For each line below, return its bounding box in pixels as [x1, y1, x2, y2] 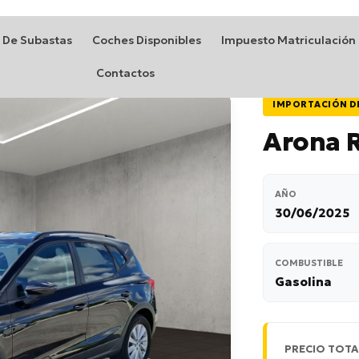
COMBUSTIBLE [275, 257, 343, 268]
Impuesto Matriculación [221, 33, 357, 47]
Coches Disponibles [92, 33, 202, 47]
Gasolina [275, 274, 332, 289]
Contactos [96, 66, 155, 80]
